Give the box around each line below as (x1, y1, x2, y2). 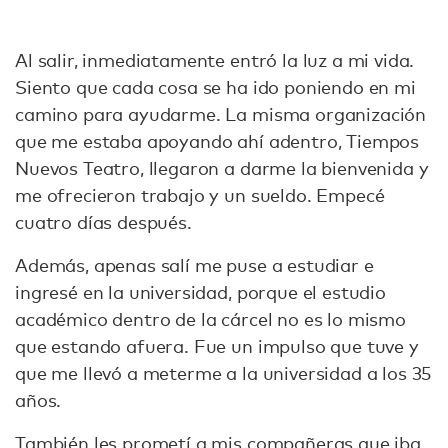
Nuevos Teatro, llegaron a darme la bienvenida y (15, 157, 429, 180)
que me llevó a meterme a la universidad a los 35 (15, 362, 432, 385)
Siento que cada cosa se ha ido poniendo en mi (15, 76, 416, 99)
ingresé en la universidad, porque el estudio (15, 281, 386, 304)
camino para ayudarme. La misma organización (15, 103, 427, 126)
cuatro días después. (15, 211, 197, 234)
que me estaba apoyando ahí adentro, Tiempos (15, 130, 420, 153)
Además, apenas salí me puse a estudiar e (15, 254, 374, 277)
